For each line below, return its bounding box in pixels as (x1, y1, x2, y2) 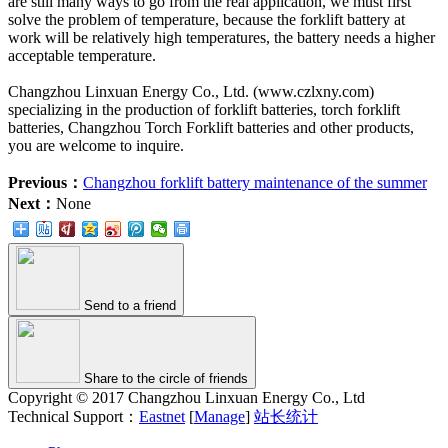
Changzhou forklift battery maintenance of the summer (83, 174, 427, 192)
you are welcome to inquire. (8, 137, 184, 155)
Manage (194, 408, 245, 426)
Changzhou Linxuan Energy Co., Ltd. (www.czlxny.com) (8, 83, 374, 101)
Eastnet (139, 408, 185, 426)
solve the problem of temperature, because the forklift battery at (8, 11, 405, 29)
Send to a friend (80, 298, 176, 314)
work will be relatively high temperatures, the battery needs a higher (8, 29, 435, 47)
